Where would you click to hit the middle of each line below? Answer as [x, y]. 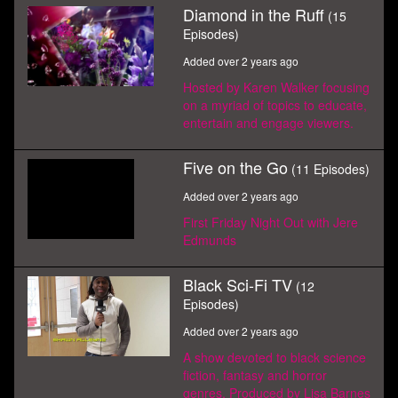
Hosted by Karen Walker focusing [276, 87]
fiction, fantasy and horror [255, 375]
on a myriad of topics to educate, [275, 105]
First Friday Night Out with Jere [271, 222]
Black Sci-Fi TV [238, 284]
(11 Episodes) [330, 169]
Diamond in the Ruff [254, 14]
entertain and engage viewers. [268, 123]
